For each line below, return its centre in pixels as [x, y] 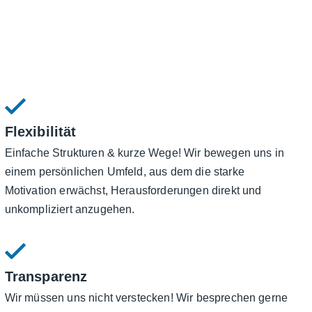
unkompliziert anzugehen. [70, 210]
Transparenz [46, 277]
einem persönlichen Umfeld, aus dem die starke [124, 172]
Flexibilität [40, 132]
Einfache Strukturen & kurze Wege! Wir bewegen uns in [144, 153]
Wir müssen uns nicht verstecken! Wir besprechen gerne [146, 298]
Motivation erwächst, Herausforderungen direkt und [133, 191]
